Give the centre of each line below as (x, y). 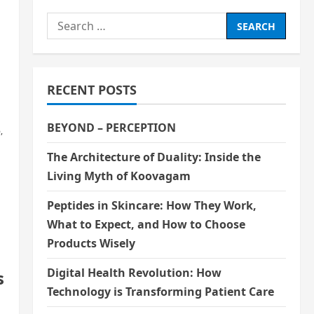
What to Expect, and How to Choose (146, 224)
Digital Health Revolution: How (134, 273)
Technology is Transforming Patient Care (160, 292)
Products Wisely (91, 243)
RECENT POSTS (91, 90)
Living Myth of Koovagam (118, 176)
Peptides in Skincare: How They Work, (151, 205)
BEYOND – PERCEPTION (112, 128)
